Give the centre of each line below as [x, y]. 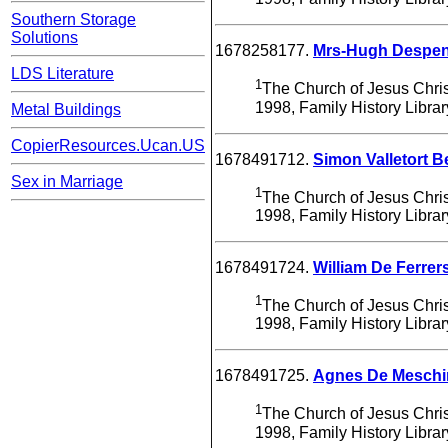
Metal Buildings [66, 110]
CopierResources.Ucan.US [108, 146]
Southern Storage [73, 20]
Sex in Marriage [67, 182]
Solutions [44, 38]
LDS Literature [62, 74]
